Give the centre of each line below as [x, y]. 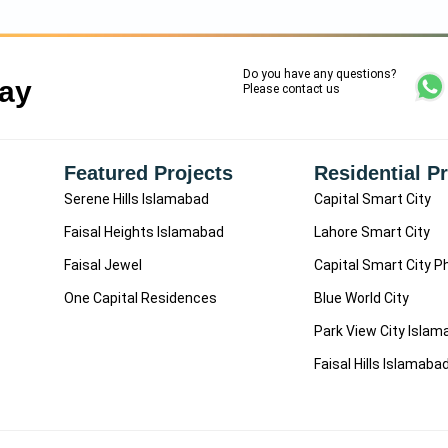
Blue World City [362, 297]
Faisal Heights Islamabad [143, 231]
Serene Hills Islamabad [136, 198]
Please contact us [291, 88]
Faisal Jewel [102, 264]
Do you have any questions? [319, 73]
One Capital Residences [140, 297]
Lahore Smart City [372, 231]
